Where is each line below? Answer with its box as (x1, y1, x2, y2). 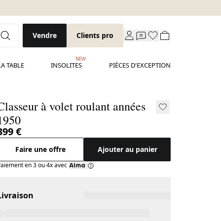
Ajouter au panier (97, 145, 157, 154)
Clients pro (76, 31, 113, 40)
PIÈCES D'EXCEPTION (109, 61, 171, 70)
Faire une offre (15, 145, 66, 154)
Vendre (33, 31, 57, 40)
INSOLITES (51, 61, 82, 70)
